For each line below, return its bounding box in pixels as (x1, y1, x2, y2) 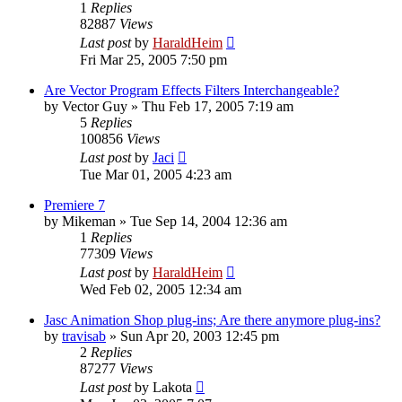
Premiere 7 (44, 197, 105, 213)
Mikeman (62, 213, 116, 229)
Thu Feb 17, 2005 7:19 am (142, 98, 293, 114)
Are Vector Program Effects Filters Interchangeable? (44, 82, 339, 98)
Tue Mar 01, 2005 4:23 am (80, 166, 232, 182)
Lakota (153, 379, 192, 395)
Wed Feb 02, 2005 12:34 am (80, 281, 241, 297)
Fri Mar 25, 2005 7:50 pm (80, 51, 227, 67)
